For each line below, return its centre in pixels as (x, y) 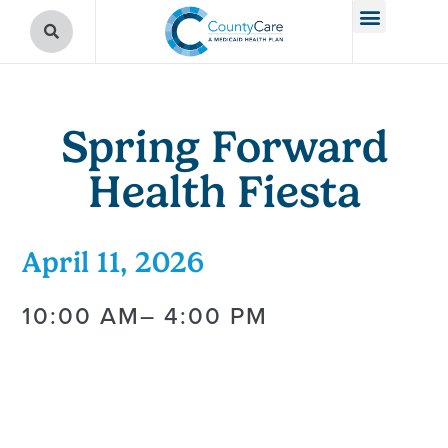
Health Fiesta (224, 191)
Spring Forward (224, 146)
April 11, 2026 (113, 262)
